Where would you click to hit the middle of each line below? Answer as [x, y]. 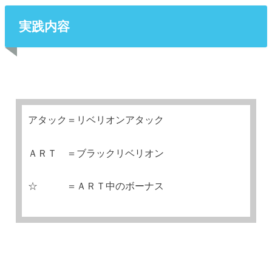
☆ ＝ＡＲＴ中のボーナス [96, 186]
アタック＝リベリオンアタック [96, 120]
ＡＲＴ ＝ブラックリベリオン [96, 153]
